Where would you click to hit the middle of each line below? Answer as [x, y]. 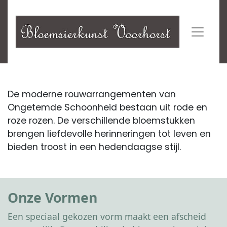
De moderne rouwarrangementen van [92, 94]
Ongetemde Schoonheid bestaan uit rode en [107, 107]
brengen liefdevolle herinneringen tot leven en [109, 134]
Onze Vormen [52, 198]
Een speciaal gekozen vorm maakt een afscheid [107, 216]
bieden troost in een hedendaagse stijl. [94, 147]
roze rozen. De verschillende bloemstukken [101, 121]
